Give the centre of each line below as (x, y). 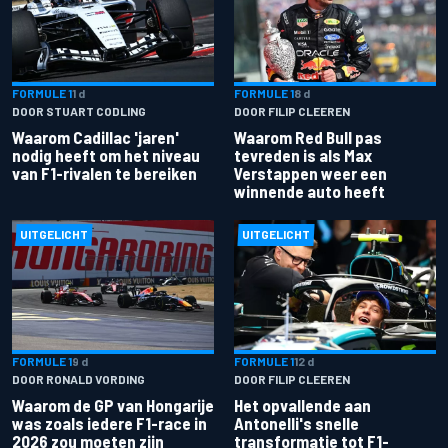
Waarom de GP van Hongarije (113, 405)
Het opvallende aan (302, 405)
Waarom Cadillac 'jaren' (95, 136)
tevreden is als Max (303, 154)
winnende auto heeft (309, 190)
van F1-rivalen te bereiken (104, 172)
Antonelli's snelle (296, 423)
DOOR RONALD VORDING (78, 379)
